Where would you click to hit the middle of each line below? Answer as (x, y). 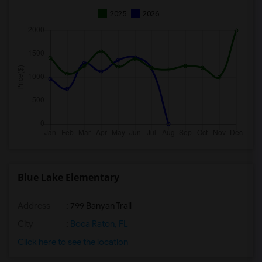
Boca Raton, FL (98, 224)
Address (34, 206)
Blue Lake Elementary (68, 177)
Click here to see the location (73, 242)
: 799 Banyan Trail (98, 206)
